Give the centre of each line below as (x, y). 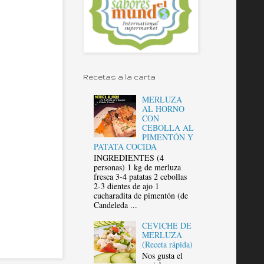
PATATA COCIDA (125, 146)
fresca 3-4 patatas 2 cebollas (140, 176)
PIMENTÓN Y (168, 137)
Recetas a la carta (119, 77)
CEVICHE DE (167, 226)
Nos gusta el (163, 255)
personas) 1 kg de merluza (137, 167)
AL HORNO (164, 108)
